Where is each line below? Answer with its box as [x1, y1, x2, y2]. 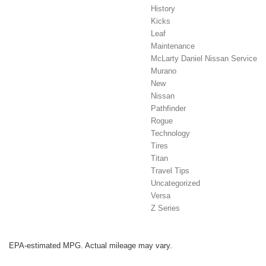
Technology [151, 129, 190, 138]
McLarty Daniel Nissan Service [151, 54, 257, 64]
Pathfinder [151, 104, 186, 113]
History [151, 4, 175, 14]
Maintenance [151, 42, 195, 51]
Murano [151, 66, 176, 76]
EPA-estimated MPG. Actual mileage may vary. [9, 241, 172, 251]
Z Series [151, 204, 180, 213]
